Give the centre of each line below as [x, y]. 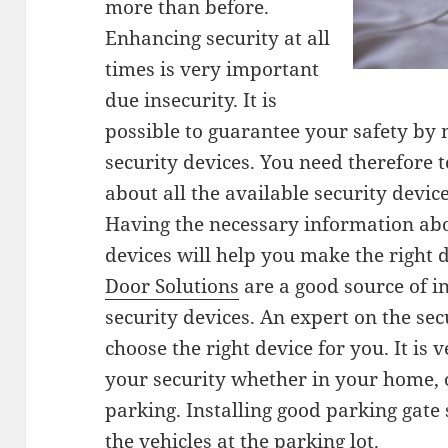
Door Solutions [172, 286]
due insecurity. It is [191, 100]
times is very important [212, 69]
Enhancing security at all [218, 38]
